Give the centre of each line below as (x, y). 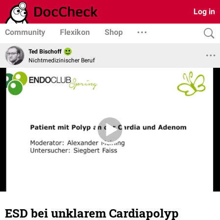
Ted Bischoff (45, 52)
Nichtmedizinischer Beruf (62, 60)
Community (25, 32)
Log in (204, 12)
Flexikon (75, 32)
